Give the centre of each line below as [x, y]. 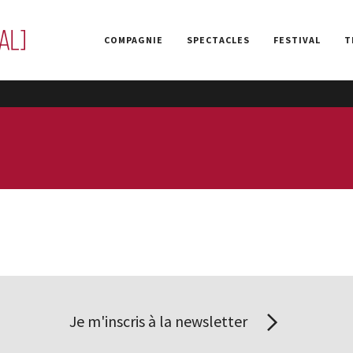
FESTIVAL [297, 40]
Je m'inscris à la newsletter [160, 321]
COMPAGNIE [134, 40]
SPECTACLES [218, 40]
